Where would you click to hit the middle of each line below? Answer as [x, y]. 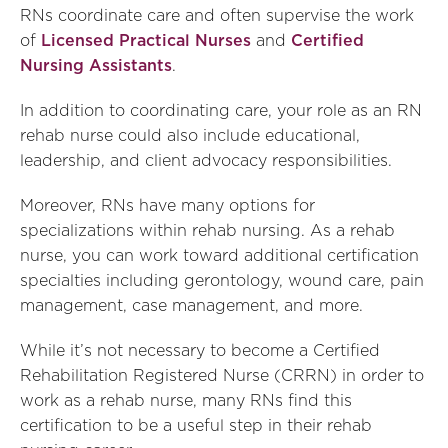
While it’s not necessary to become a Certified [200, 351]
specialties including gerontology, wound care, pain [222, 281]
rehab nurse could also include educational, [190, 136]
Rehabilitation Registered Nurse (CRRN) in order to [222, 376]
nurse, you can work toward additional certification [219, 256]
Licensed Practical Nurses [146, 41]
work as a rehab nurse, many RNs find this [186, 401]
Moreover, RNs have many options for [167, 206]
